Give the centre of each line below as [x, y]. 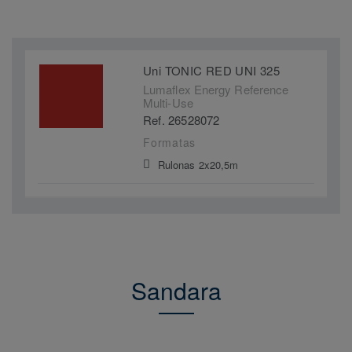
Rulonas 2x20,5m [198, 165]
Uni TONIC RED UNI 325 [212, 71]
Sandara [176, 291]
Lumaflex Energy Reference [216, 90]
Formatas [170, 143]
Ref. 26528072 [181, 120]
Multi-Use [168, 103]
